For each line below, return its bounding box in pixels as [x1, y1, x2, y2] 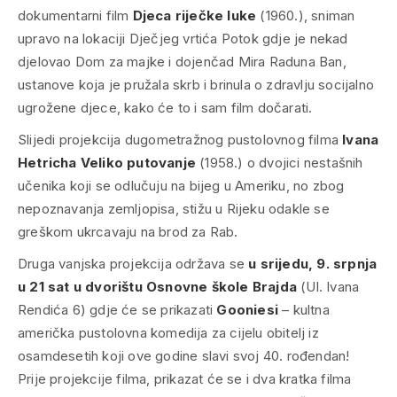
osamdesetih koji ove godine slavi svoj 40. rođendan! [18, 347, 350, 364]
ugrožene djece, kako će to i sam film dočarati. [18, 99, 313, 116]
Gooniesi [216, 301, 279, 318]
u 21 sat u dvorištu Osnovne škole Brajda [18, 278, 297, 295]
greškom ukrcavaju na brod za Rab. [18, 223, 238, 240]
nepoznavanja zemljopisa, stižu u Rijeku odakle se [18, 200, 330, 217]
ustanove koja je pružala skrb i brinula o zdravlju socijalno [18, 76, 374, 93]
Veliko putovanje [80, 154, 197, 171]
